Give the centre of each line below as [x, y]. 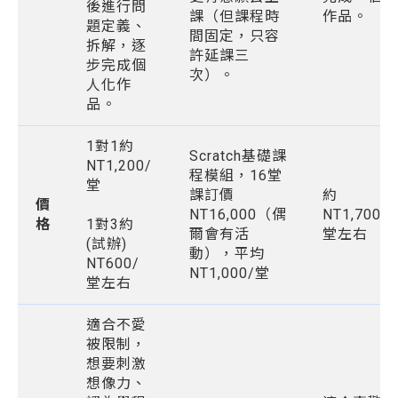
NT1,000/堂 [230, 273]
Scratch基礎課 [238, 156]
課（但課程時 [235, 16]
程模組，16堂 [236, 175]
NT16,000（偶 [238, 215]
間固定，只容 [235, 36]
